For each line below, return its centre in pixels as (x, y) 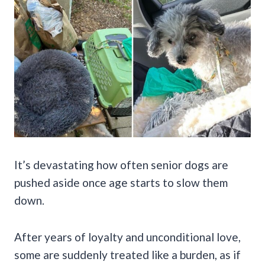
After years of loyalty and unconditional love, (127, 237)
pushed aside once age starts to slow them (121, 182)
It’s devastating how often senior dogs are (121, 164)
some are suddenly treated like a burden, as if (127, 254)
